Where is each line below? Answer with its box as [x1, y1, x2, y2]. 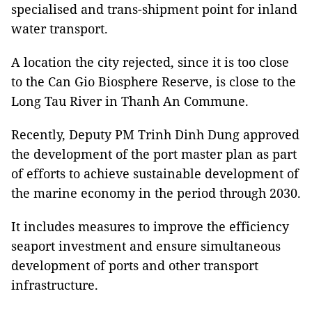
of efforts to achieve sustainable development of [11, 165, 299, 182]
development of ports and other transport [11, 257, 258, 274]
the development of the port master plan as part [11, 146, 297, 162]
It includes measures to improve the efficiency [11, 218, 289, 235]
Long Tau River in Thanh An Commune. [11, 93, 249, 109]
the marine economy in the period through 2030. [11, 185, 301, 201]
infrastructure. [11, 276, 98, 293]
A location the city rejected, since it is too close [11, 54, 289, 70]
